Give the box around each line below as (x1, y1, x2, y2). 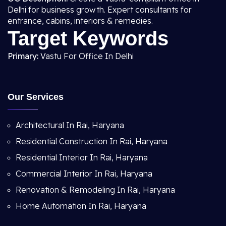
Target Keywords (8, 27, 168, 49)
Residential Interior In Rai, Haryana (16, 152, 148, 162)
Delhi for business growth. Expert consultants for (8, 5, 192, 15)
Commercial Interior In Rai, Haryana (16, 168, 152, 179)
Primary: (8, 51, 38, 61)
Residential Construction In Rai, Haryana (16, 136, 167, 146)
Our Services (8, 92, 64, 102)
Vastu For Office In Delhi (38, 51, 134, 61)
